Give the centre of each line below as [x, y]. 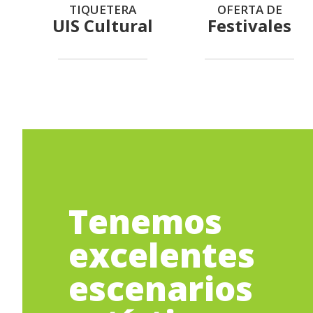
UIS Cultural [102, 26]
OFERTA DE [249, 10]
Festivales [249, 26]
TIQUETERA [103, 10]
